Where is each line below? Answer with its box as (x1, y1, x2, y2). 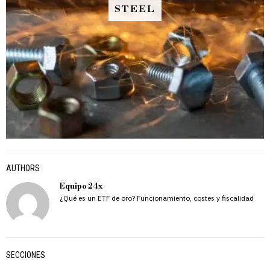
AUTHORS (6, 163, 40, 173)
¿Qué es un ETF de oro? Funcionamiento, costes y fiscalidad (59, 193, 254, 202)
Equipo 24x (59, 181, 102, 191)
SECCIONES (6, 250, 45, 260)
